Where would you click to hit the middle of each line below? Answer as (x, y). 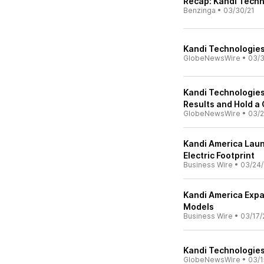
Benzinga (199, 10)
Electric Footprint (219, 155)
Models (199, 207)
